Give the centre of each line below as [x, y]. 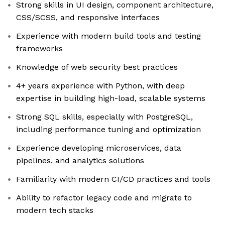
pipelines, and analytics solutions [80, 161]
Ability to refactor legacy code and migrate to [104, 198]
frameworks [39, 49]
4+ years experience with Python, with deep [100, 86]
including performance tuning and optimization [108, 130]
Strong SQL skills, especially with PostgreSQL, [104, 117]
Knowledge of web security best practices [97, 67]
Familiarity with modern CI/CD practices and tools [113, 179]
